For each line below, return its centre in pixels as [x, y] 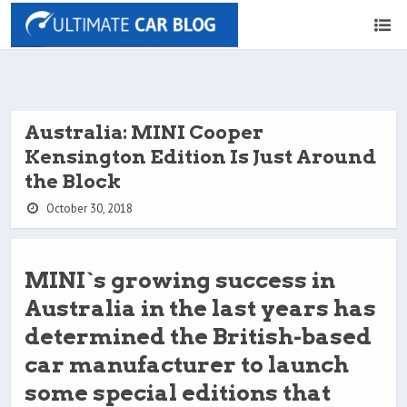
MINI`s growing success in [180, 280]
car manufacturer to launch [187, 365]
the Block [73, 181]
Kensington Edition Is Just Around [200, 157]
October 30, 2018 [88, 208]
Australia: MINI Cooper [144, 132]
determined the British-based [198, 337]
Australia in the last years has [200, 308]
